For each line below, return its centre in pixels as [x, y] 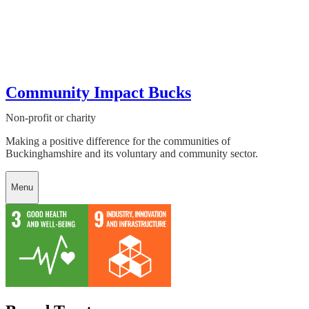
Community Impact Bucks [98, 92]
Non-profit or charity [51, 117]
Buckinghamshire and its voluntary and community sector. [132, 153]
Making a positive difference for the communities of [118, 141]
